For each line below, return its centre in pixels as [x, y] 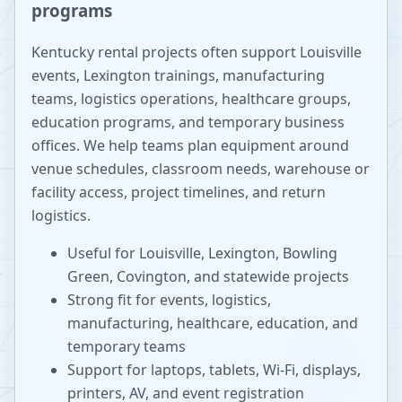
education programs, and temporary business [188, 122]
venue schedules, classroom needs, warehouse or [201, 169]
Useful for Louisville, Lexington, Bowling [202, 253]
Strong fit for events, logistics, [169, 300]
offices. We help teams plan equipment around [190, 146]
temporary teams [127, 347]
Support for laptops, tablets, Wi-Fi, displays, [214, 370]
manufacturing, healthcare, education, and [213, 323]
